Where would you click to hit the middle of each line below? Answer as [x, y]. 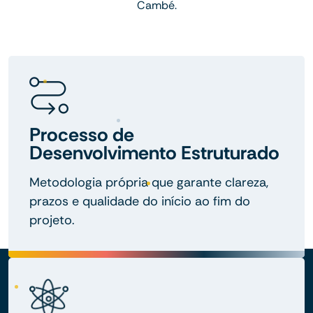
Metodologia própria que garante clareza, [149, 183]
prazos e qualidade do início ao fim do [140, 202]
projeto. [52, 220]
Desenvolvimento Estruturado [154, 153]
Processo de [82, 135]
